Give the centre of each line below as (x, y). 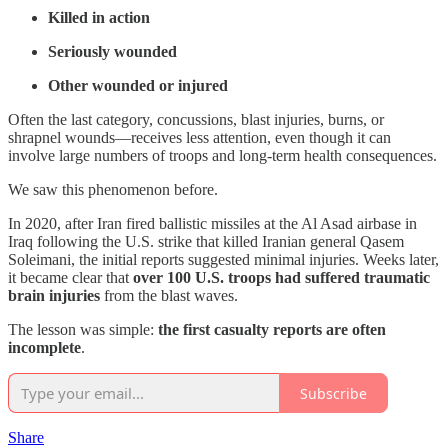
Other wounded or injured (138, 86)
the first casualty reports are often (272, 330)
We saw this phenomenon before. (113, 190)
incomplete (44, 348)
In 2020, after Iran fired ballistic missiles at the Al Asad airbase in (212, 224)
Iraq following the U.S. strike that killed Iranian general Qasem (206, 242)
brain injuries (54, 296)
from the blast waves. (169, 296)
